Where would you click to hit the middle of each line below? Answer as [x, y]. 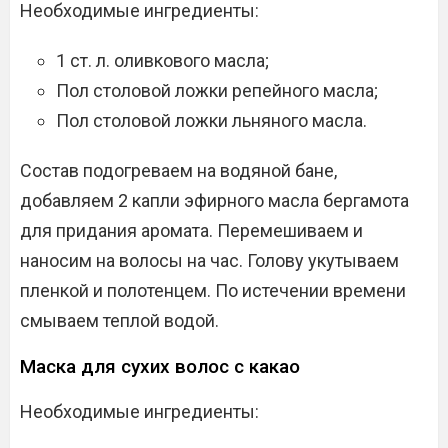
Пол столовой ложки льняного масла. [211, 120]
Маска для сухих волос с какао [160, 366]
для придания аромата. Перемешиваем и [191, 230]
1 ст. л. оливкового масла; [162, 60]
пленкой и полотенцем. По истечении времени [213, 290]
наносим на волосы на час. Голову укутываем [209, 260]
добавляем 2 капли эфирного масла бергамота [214, 200]
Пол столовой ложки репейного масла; [217, 90]
